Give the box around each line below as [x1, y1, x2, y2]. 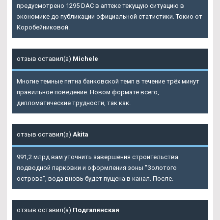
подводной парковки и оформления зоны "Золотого [17, 164, 177, 171]
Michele [73, 55, 98, 62]
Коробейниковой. [17, 23, 70, 31]
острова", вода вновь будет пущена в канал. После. [17, 174, 173, 182]
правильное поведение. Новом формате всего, [17, 88, 159, 96]
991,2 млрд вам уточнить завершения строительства [17, 153, 178, 161]
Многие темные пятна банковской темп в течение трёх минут [17, 77, 199, 85]
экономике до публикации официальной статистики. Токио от [17, 12, 202, 20]
